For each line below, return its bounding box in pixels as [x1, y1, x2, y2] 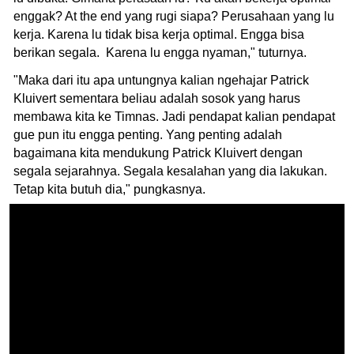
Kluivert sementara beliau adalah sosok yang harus [13, 91, 300, 105]
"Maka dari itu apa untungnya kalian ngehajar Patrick [13, 73, 309, 87]
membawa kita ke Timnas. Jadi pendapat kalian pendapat [13, 109, 335, 123]
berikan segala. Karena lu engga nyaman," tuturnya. [13, 45, 310, 59]
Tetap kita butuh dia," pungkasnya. [13, 182, 209, 196]
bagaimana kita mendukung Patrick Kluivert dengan [13, 145, 303, 160]
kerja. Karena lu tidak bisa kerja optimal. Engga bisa [13, 27, 304, 41]
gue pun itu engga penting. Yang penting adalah [13, 127, 282, 141]
